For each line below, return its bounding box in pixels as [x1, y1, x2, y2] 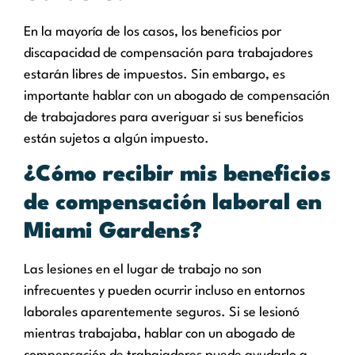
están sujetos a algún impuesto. [24, 132, 209, 146]
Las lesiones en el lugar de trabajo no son [24, 263, 261, 277]
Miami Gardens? [24, 221, 202, 244]
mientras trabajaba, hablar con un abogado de [24, 327, 296, 342]
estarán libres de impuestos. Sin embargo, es [24, 67, 285, 82]
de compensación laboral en [24, 193, 322, 216]
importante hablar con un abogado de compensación [24, 89, 330, 103]
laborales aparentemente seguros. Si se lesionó [24, 306, 300, 320]
